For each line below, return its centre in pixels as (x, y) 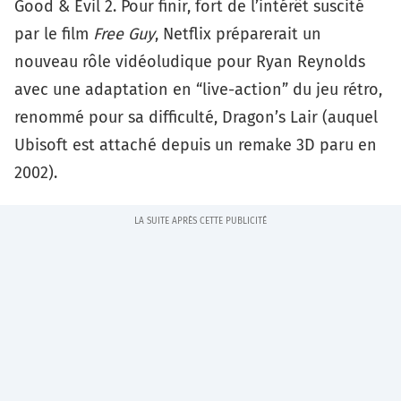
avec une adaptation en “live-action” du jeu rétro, (198, 89)
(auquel (348, 117)
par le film (54, 34)
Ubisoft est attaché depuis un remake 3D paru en (196, 145)
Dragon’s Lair (270, 117)
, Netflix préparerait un (238, 34)
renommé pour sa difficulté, (118, 117)
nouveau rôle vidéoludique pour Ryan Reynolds (190, 61)
